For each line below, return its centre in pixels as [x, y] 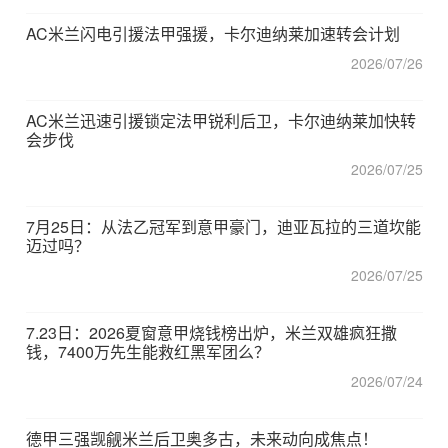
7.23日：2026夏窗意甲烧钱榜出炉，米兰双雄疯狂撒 [211, 332]
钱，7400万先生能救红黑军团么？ [148, 351]
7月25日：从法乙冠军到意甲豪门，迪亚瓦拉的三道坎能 [223, 226]
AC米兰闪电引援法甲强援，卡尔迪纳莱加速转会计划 [213, 33]
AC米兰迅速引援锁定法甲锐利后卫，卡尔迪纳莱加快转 [221, 120]
